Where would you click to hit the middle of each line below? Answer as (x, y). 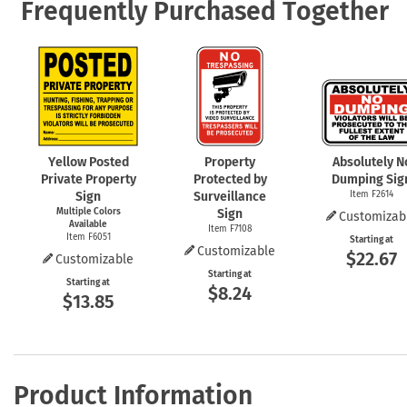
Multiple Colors (88, 211)
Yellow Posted (88, 162)
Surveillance (230, 196)
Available (88, 224)
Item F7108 (230, 228)
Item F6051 (88, 237)
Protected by (230, 179)
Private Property (88, 179)
